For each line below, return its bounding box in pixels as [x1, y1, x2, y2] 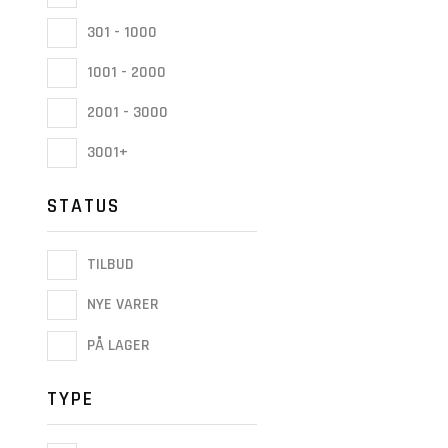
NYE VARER [83, 294, 159, 316]
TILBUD [83, 254, 134, 276]
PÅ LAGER [83, 334, 150, 356]
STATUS [47, 193, 120, 220]
